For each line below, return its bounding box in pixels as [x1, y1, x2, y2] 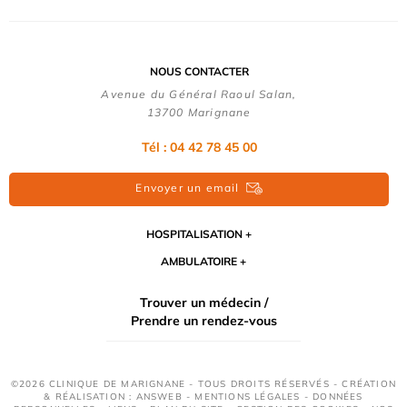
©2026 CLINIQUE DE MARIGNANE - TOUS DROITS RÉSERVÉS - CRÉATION [10, 378, 397, 391]
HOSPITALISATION [146, 227, 243, 242]
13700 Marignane [146, 105, 252, 120]
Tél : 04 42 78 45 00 [141, 139, 257, 156]
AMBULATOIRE [161, 254, 237, 269]
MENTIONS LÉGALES [194, 391, 301, 403]
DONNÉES [313, 391, 363, 403]
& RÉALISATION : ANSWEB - [44, 391, 195, 403]
